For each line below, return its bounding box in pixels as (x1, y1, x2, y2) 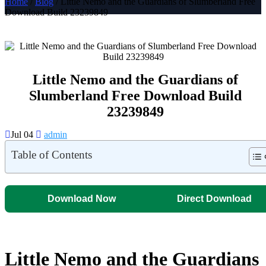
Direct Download (176, 194, 252, 204)
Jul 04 (11, 129, 36, 140)
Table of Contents (11, 148, 92, 161)
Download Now (47, 194, 116, 204)
